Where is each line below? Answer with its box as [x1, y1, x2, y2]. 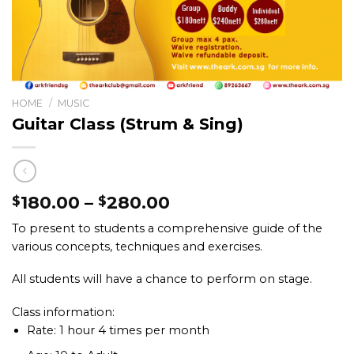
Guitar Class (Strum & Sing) [12, 114, 243, 134]
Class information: [12, 305, 115, 320]
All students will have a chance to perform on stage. [12, 272, 312, 287]
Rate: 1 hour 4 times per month [26, 323, 209, 338]
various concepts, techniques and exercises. [12, 239, 262, 254]
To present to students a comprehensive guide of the [12, 220, 322, 235]
